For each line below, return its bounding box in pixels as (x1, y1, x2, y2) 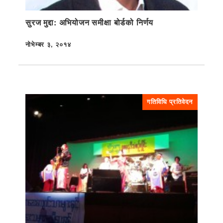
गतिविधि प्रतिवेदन (147, 97, 193, 107)
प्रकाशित (25, 45, 49, 54)
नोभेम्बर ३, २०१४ (25, 40, 71, 49)
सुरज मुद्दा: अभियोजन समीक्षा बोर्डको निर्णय (25, 16, 154, 28)
